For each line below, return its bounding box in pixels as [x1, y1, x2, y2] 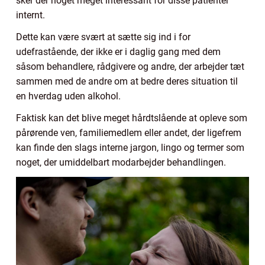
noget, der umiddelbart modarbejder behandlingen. [16, 156, 226, 168]
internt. [16, 9, 45, 21]
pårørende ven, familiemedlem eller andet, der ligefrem [16, 127, 241, 138]
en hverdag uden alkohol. [16, 90, 121, 102]
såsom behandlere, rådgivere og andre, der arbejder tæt [16, 60, 244, 72]
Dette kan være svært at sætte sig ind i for [16, 31, 190, 43]
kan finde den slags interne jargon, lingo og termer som [16, 141, 244, 153]
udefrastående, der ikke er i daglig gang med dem [16, 46, 221, 57]
